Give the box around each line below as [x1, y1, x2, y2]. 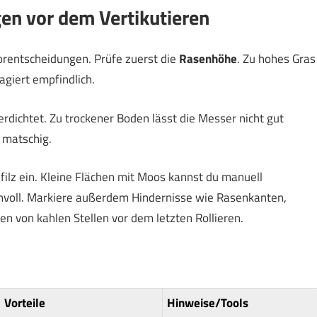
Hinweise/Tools [166, 294, 248, 312]
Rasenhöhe [178, 50, 237, 68]
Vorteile [4, 294, 45, 312]
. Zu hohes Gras [236, 50, 316, 68]
